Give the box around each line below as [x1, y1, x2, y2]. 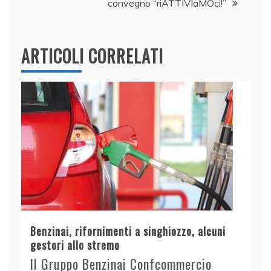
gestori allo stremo [30, 237, 120, 253]
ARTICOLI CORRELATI [21, 44, 163, 69]
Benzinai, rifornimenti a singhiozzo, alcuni [30, 223, 226, 240]
